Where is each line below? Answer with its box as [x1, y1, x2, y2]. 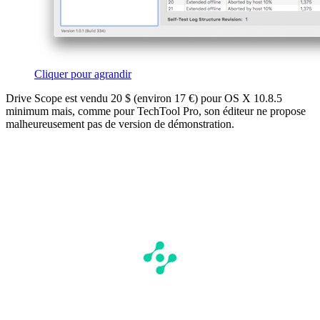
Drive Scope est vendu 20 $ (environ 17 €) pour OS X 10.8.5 [6, 91, 282, 104]
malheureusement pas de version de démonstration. [6, 117, 234, 130]
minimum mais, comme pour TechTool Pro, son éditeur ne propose [6, 104, 306, 117]
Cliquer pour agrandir [34, 67, 131, 80]
